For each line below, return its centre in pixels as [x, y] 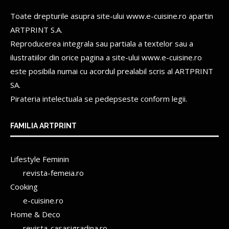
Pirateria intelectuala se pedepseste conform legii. [99, 98]
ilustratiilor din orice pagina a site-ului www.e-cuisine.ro [106, 57]
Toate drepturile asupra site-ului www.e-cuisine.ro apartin [112, 16]
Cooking [24, 186]
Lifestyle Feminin [40, 159]
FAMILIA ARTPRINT [43, 125]
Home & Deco [35, 214]
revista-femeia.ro [53, 173]
